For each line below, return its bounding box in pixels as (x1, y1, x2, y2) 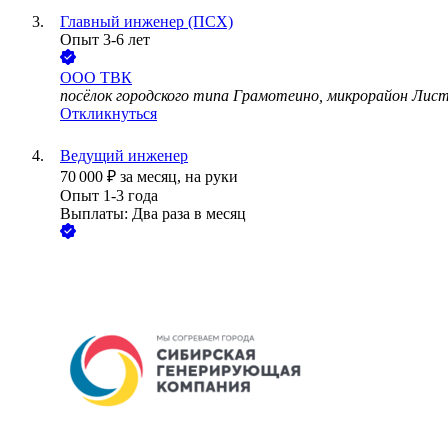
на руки (185, 168, 238, 186)
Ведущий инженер (60, 147, 188, 165)
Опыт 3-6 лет (60, 31, 150, 49)
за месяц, (120, 168, 185, 186)
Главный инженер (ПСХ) (60, 13, 233, 31)
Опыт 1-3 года (60, 187, 158, 205)
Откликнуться (60, 105, 157, 123)
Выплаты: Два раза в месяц (60, 205, 246, 223)
